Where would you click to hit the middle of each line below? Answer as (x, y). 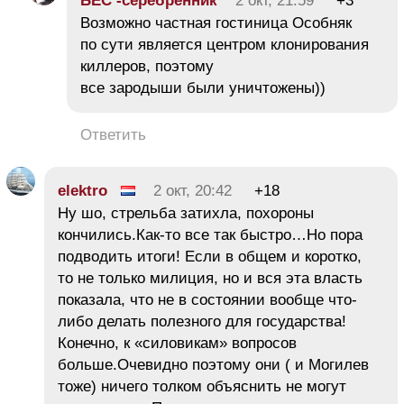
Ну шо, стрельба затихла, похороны (186, 214)
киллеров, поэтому (147, 67)
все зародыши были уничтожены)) (203, 88)
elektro (83, 191)
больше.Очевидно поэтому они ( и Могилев (213, 365)
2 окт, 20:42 (193, 191)
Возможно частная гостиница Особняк (216, 23)
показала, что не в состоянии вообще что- (207, 300)
